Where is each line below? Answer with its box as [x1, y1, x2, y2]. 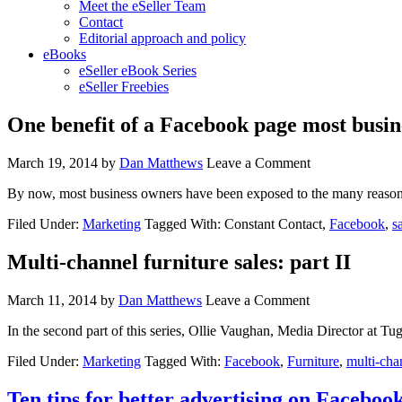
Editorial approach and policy [79, 31, 246, 46]
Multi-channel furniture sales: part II [7, 249, 351, 274]
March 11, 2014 [7, 292, 97, 308]
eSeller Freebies [79, 79, 169, 94]
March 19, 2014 [7, 154, 98, 170]
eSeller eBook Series [79, 63, 197, 78]
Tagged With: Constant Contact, [144, 215, 329, 232]
